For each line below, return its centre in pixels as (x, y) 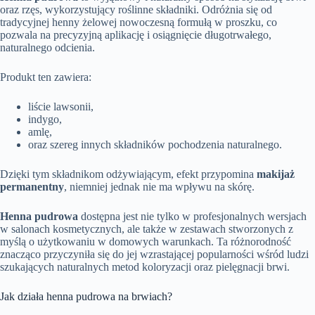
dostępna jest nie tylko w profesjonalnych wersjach (192, 217)
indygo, (45, 120)
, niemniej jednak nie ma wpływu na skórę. (159, 187)
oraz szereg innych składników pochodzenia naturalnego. (155, 145)
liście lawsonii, (61, 107)
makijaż (276, 174)
